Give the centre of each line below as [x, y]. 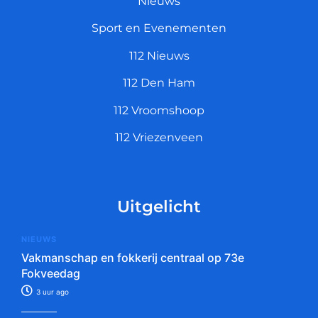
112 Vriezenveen [159, 138]
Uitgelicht [159, 207]
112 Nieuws [159, 55]
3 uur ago [51, 292]
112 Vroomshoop [159, 110]
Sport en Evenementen [159, 28]
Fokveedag [51, 274]
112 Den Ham [159, 83]
